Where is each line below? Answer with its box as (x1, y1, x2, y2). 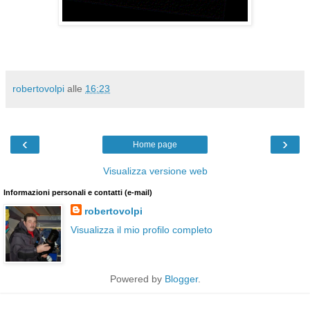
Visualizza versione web (102, 165, 208, 176)
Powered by (109, 273, 165, 284)
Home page (133, 139, 177, 149)
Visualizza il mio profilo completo (70, 224, 212, 235)
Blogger (164, 273, 198, 284)
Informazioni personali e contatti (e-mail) (3, 188, 152, 197)
